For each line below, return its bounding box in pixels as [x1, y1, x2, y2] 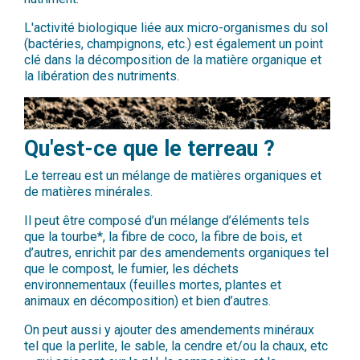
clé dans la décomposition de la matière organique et [24, 52, 321, 68]
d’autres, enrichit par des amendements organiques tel [24, 244, 329, 260]
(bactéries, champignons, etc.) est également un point [24, 36, 323, 52]
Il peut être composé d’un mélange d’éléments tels [24, 212, 309, 228]
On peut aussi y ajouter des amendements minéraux [24, 321, 314, 337]
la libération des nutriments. [24, 68, 182, 84]
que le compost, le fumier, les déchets [24, 260, 239, 276]
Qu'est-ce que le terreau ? [24, 135, 275, 162]
